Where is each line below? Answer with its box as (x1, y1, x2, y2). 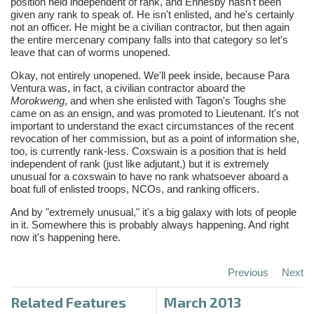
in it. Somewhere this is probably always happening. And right (11, 218, 289, 231)
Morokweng (11, 94, 64, 107)
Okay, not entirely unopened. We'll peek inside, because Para (11, 69, 289, 81)
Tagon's (196, 94, 231, 107)
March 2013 (164, 293, 241, 310)
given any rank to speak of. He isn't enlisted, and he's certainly (11, 8, 294, 20)
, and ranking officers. (161, 182, 259, 195)
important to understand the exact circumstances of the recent (11, 119, 294, 132)
